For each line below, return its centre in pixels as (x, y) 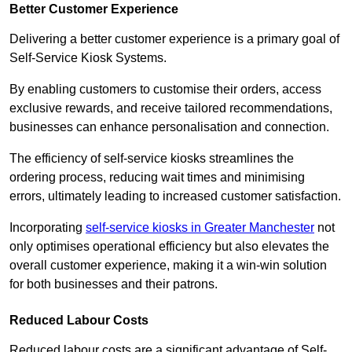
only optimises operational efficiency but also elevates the (169, 247)
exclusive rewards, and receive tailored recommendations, (171, 108)
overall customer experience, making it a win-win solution (168, 266)
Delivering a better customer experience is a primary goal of (174, 39)
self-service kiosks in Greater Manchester (200, 228)
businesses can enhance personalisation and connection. (169, 127)
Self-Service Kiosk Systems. (88, 58)
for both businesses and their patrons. (114, 284)
